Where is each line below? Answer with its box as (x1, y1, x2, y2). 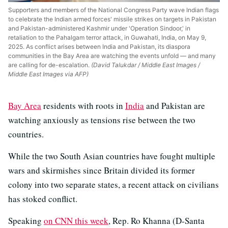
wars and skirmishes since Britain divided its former (8, 164, 195, 177)
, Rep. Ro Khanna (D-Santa (108, 215, 205, 227)
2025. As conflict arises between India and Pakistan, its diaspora (8, 43, 190, 51)
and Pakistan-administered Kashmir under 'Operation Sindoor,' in (8, 24, 190, 33)
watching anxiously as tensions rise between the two (8, 114, 195, 126)
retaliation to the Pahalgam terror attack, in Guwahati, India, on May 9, (8, 34, 206, 42)
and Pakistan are (144, 100, 205, 112)
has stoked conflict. (8, 193, 77, 205)
